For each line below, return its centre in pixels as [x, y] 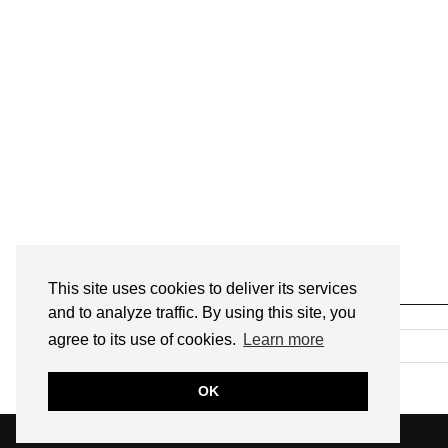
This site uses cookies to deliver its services [202, 289]
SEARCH [352, 306]
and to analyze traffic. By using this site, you [202, 313]
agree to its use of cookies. [144, 340]
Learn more [284, 340]
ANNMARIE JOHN [154, 437]
